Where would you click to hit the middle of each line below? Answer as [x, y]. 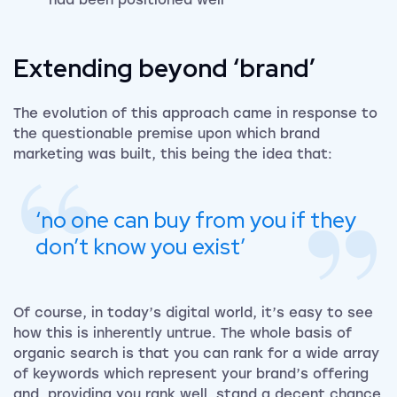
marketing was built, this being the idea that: [173, 155]
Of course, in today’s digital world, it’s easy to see [193, 313]
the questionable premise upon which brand [167, 134]
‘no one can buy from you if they [196, 221]
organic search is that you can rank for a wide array [196, 354]
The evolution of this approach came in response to [195, 114]
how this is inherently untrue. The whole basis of [183, 334]
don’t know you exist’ [140, 247]
